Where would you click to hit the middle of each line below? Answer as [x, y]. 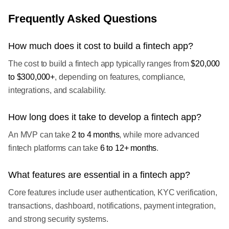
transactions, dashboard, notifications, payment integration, [112, 206]
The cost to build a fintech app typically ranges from [100, 64]
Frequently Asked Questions [83, 19]
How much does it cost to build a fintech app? [101, 46]
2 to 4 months [96, 135]
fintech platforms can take [54, 148]
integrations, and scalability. [57, 90]
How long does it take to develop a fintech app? [105, 117]
